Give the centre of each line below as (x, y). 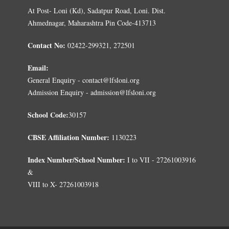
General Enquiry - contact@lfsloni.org (83, 80)
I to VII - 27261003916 (160, 159)
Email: (38, 67)
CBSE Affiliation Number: (69, 137)
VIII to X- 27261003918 (63, 184)
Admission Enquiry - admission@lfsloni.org (91, 92)
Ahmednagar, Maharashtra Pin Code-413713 (91, 22)
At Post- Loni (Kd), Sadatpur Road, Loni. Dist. (96, 10)
